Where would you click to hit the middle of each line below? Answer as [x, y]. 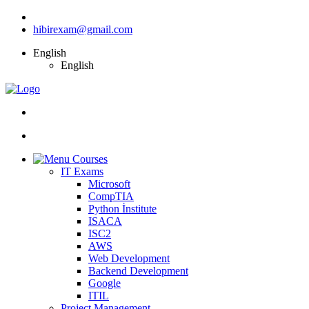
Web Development [129, 258]
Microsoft [109, 184]
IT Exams [82, 171]
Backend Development [138, 271]
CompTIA [111, 196]
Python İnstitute [122, 209]
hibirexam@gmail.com [83, 29]
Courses [90, 159]
